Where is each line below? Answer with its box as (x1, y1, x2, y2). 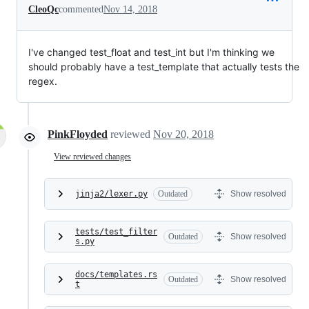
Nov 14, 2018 (103, 4, 157, 14)
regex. (28, 75, 57, 87)
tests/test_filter (75, 227, 157, 237)
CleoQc (28, 4, 59, 14)
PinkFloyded (48, 128, 108, 140)
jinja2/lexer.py (75, 189, 148, 199)
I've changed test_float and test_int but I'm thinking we (28, 46, 275, 58)
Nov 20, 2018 (153, 128, 214, 140)
